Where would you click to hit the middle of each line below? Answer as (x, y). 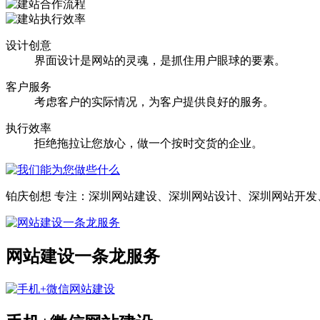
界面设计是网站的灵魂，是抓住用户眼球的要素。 (160, 60)
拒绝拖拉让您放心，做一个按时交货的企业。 (149, 143)
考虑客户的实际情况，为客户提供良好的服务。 (154, 101)
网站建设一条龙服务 (83, 256)
